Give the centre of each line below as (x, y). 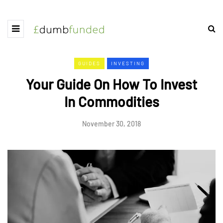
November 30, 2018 (111, 124)
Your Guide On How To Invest (111, 84)
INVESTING (128, 63)
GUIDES (89, 63)
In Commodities (111, 102)
